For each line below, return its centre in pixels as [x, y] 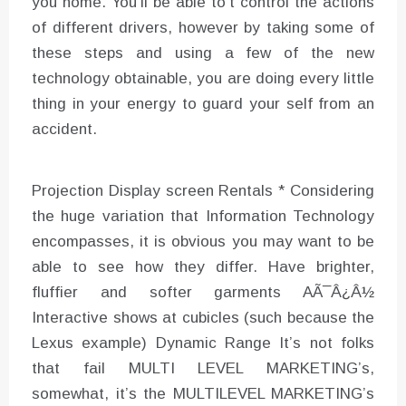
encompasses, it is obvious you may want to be [203, 241]
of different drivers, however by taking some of [203, 27]
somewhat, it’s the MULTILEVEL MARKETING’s [203, 393]
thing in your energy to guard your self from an [203, 103]
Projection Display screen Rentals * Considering [203, 190]
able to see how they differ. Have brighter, [203, 266]
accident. [64, 129]
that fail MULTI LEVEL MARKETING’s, [203, 368]
